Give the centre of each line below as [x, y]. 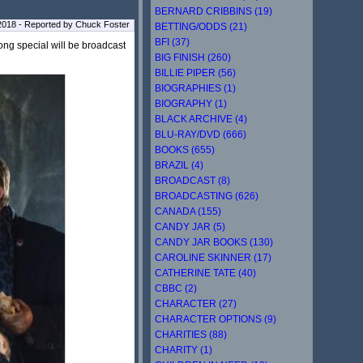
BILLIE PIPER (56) [195, 73]
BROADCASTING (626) [207, 196]
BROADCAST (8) [192, 180]
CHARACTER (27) [196, 303]
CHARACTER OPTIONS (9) [216, 319]
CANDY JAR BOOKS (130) [214, 242]
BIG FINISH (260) [193, 57]
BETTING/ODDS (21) [201, 26]
